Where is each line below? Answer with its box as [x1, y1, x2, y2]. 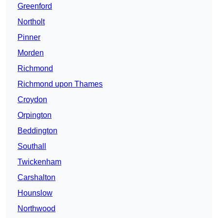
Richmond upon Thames [18, 80, 103, 89]
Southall [18, 142, 46, 151]
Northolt [18, 18, 45, 26]
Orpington [18, 111, 52, 120]
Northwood [18, 204, 55, 213]
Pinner [18, 33, 40, 42]
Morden [18, 49, 44, 57]
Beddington [18, 127, 57, 135]
